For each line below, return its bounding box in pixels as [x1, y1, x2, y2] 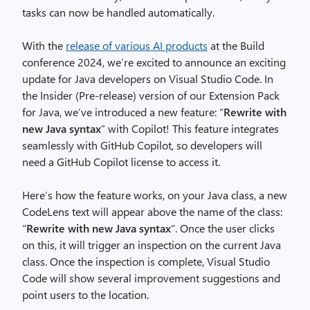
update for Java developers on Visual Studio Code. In [22, 71, 273, 86]
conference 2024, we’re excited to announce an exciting [22, 55, 286, 69]
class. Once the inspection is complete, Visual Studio [22, 254, 270, 268]
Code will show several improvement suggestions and [22, 271, 280, 285]
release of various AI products [66, 38, 208, 53]
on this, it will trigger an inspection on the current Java [22, 237, 281, 252]
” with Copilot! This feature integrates [101, 121, 279, 136]
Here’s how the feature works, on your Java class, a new [22, 188, 287, 202]
